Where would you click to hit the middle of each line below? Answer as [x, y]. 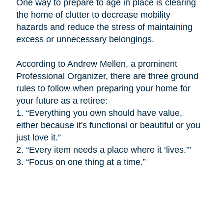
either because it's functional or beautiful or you [108, 125]
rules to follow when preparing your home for [103, 88]
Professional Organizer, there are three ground [107, 76]
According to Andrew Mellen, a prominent [96, 64]
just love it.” [38, 137]
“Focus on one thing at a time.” [86, 162]
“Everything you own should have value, [104, 113]
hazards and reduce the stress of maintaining [104, 27]
